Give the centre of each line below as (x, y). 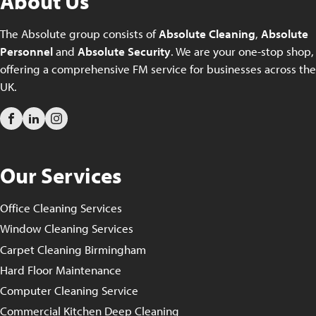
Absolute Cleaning (207, 33)
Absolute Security (124, 51)
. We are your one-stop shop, (242, 51)
